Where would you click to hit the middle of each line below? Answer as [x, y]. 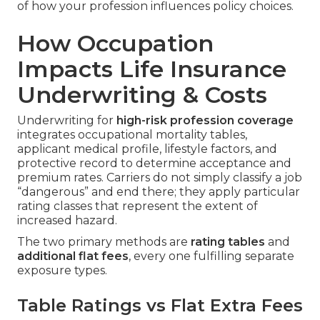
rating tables [228, 242]
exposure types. [62, 271]
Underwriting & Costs [142, 95]
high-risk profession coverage [205, 121]
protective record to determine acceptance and [154, 164]
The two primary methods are [104, 242]
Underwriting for [67, 121]
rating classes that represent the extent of [137, 206]
